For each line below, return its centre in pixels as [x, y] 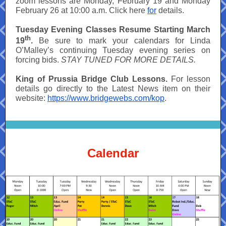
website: [32, 98]
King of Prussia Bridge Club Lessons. [93, 79]
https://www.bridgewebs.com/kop [106, 98]
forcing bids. [38, 60]
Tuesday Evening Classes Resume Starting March [113, 30]
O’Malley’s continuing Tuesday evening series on [113, 50]
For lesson [191, 79]
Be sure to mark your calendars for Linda [122, 41]
